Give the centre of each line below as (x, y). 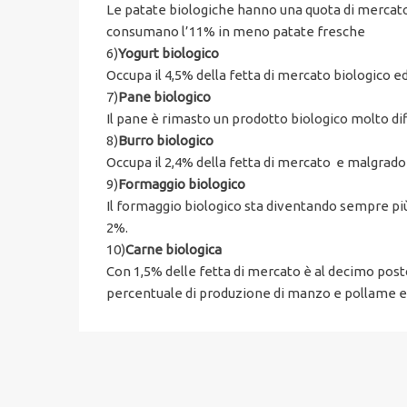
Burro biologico (166, 140)
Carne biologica (174, 249)
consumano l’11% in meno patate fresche (236, 31)
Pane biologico (164, 96)
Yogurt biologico (169, 53)
